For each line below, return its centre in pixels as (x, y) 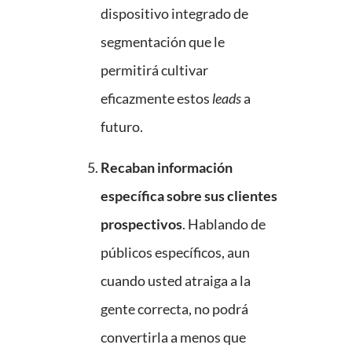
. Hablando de (224, 224)
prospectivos (141, 224)
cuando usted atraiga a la (176, 281)
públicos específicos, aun (175, 253)
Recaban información (167, 168)
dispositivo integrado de (174, 14)
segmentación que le (163, 42)
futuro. (122, 127)
